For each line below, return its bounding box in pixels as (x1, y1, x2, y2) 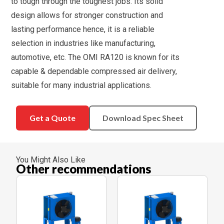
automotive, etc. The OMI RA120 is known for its (11, 52, 180, 62)
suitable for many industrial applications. (11, 80, 152, 90)
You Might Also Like (16, 155, 86, 165)
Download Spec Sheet (102, 113, 184, 123)
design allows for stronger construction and (11, 10, 163, 20)
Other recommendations (16, 161, 151, 176)
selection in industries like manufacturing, (11, 38, 156, 48)
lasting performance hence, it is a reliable (11, 24, 155, 34)
